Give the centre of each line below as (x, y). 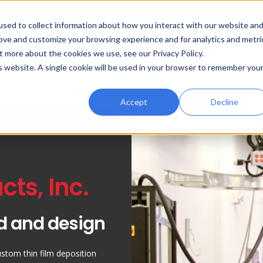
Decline (224, 102)
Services (215, 94)
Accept (134, 102)
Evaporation (67, 94)
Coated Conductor (144, 94)
